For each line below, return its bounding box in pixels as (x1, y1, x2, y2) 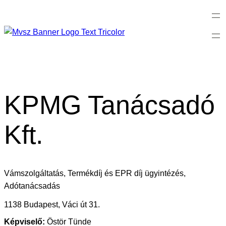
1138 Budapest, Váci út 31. (4, 200, 100, 209)
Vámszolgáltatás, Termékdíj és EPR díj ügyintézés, (4, 169, 186, 178)
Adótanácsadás (4, 182, 60, 191)
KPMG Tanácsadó (4, 90, 215, 120)
